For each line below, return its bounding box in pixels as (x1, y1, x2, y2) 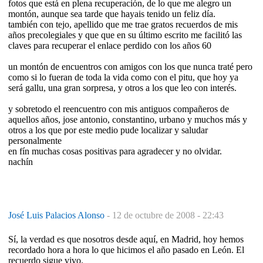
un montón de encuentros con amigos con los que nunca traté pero (8, 61, 252, 72)
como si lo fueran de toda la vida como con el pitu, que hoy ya (8, 72, 238, 82)
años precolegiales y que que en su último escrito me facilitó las (8, 29, 242, 40)
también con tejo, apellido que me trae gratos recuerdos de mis (8, 19, 238, 29)
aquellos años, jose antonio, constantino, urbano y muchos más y (8, 114, 247, 124)
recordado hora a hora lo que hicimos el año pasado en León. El (8, 244, 244, 255)
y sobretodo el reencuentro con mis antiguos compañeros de (8, 103, 229, 114)
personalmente (8, 135, 62, 146)
